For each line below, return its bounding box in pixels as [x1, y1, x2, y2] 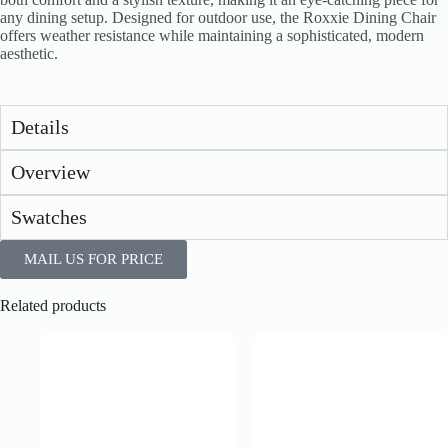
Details [11, 116, 69, 139]
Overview [11, 161, 90, 184]
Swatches [11, 206, 87, 229]
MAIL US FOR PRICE [24, 251, 163, 268]
